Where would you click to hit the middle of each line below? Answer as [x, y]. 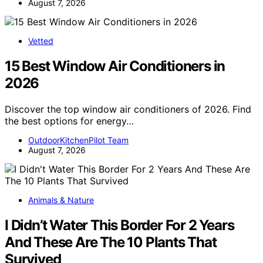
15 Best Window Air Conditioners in [115, 66]
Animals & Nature [61, 200]
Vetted [41, 41]
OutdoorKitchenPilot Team [78, 140]
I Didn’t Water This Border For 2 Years [119, 225]
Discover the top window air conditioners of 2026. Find [128, 109]
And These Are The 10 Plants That [111, 242]
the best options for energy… [69, 121]
